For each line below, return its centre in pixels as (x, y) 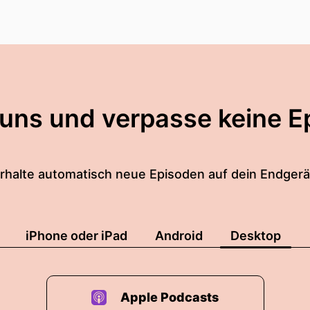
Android (179, 236)
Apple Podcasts (170, 297)
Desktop (256, 236)
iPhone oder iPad (76, 236)
